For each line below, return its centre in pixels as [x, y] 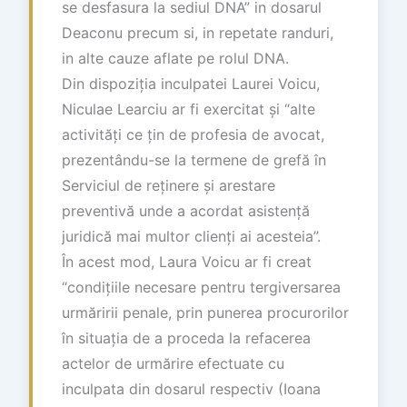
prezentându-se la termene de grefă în [194, 159]
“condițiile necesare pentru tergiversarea [201, 287]
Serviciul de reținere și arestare [169, 185]
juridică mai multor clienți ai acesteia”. [191, 236]
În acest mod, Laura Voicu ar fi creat [187, 261]
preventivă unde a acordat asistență [186, 210]
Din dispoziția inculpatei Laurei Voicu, [191, 83]
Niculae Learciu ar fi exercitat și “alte [189, 109]
